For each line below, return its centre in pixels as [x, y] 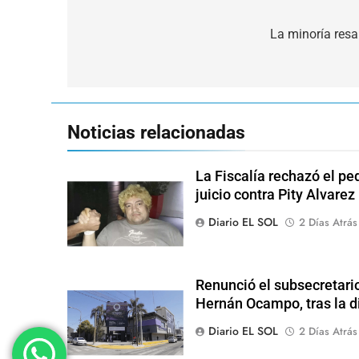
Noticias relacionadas [156, 133]
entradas [121, 67]
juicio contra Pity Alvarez [275, 195]
